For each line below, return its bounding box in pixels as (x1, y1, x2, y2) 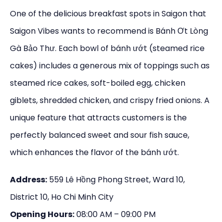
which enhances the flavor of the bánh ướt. (10, 147, 179, 159)
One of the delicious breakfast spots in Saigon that (10, 8, 206, 20)
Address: (10, 174, 47, 186)
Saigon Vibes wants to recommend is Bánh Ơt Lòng (10, 25, 208, 37)
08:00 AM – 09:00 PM (74, 209, 156, 221)
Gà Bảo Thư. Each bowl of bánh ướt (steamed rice (10, 43, 205, 55)
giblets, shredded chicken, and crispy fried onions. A (10, 95, 210, 107)
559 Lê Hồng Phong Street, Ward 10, (47, 174, 185, 186)
